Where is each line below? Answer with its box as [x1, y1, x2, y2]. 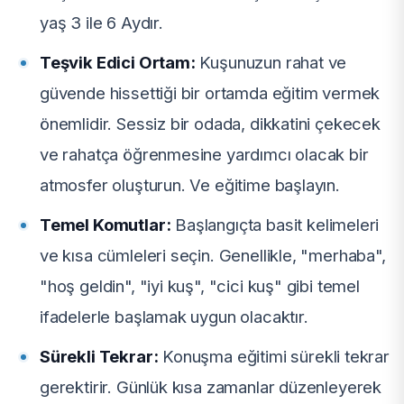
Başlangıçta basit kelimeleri [170, 215, 380, 235]
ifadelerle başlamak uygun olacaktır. [40, 307, 308, 327]
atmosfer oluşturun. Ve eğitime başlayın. [40, 175, 340, 196]
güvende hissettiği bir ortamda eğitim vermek [40, 83, 381, 104]
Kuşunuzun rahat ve [195, 52, 347, 73]
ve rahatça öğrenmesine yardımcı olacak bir [40, 144, 369, 165]
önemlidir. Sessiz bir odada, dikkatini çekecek [40, 114, 381, 134]
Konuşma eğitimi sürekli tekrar [158, 346, 390, 367]
